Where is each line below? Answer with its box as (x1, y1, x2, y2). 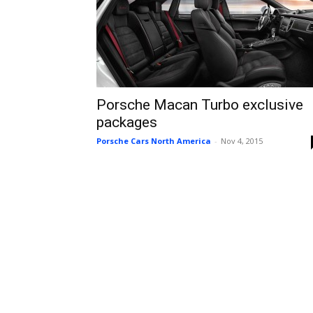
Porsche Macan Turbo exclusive (96, 96, 303, 113)
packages (96, 114, 157, 131)
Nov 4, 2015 (221, 136, 263, 146)
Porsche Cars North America (96, 136, 211, 146)
